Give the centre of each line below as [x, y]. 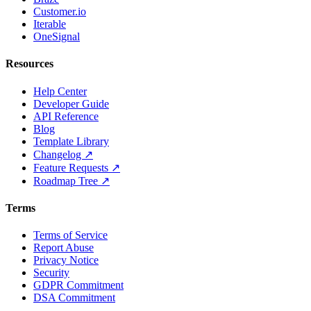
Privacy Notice [66, 260]
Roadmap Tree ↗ [72, 180]
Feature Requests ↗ [77, 167]
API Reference [66, 116]
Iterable [50, 24]
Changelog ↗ [63, 154]
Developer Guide [71, 103]
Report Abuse [64, 248]
